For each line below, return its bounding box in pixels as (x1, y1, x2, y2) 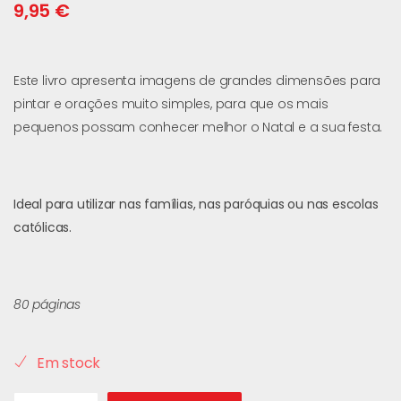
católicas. (13, 218, 72, 236)
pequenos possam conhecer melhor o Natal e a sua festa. (13, 117, 383, 136)
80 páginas (13, 294, 81, 313)
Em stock (36, 352, 101, 373)
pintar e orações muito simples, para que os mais (13, 94, 328, 113)
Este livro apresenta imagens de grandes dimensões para (13, 71, 381, 90)
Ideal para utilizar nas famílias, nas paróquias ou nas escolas (13, 194, 379, 213)
